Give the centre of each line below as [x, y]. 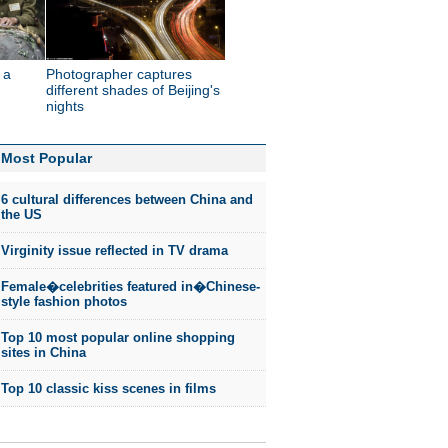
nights [65, 106]
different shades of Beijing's [133, 90]
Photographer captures [119, 74]
